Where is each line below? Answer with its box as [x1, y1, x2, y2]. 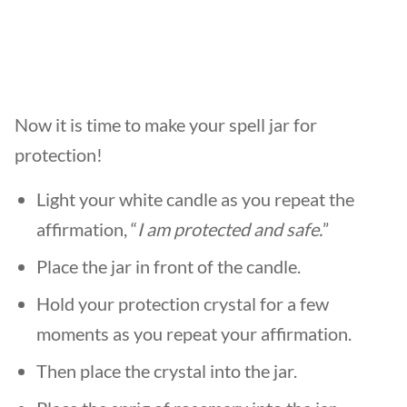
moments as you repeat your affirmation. [36, 323, 355, 344]
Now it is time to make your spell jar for [15, 114, 317, 135]
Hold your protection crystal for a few [36, 293, 329, 314]
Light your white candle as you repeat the [36, 188, 354, 210]
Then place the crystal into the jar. [36, 360, 301, 382]
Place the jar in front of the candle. [36, 255, 304, 277]
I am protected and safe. [137, 218, 323, 240]
